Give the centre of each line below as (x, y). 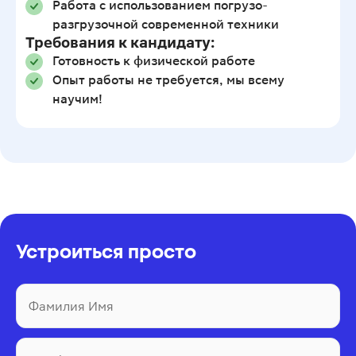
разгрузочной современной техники (166, 24)
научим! (77, 99)
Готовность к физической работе (154, 61)
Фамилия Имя (71, 306)
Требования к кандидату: (120, 43)
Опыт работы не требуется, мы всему (168, 80)
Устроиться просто (106, 252)
